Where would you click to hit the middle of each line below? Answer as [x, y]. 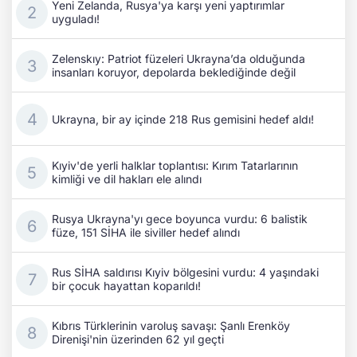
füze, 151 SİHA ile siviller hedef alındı [146, 233]
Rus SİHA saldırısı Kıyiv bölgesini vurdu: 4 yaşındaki [185, 273]
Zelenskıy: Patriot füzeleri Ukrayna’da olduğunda [178, 59]
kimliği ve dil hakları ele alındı [127, 179]
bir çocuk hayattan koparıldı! [126, 286]
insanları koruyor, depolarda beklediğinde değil [174, 73]
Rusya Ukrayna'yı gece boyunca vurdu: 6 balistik [180, 219]
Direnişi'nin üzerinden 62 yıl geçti [138, 339]
